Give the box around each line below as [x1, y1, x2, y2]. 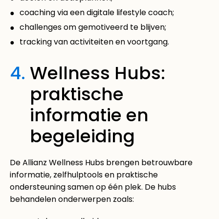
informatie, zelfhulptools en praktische [10, 169, 158, 180]
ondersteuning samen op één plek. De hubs [10, 181, 176, 193]
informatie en [30, 102, 149, 128]
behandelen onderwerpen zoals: [10, 193, 134, 205]
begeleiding [30, 123, 135, 149]
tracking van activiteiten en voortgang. [20, 36, 169, 47]
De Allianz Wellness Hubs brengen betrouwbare [10, 156, 193, 168]
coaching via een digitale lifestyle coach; [20, 6, 174, 18]
